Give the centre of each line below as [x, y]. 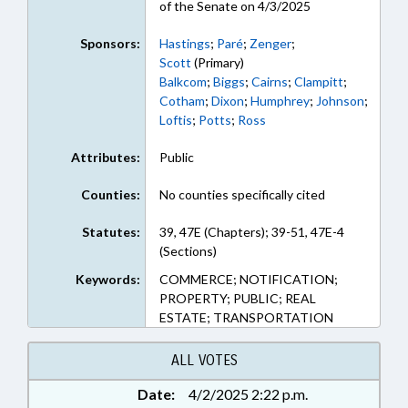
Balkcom [183, 82]
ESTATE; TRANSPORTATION [246, 317]
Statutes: [111, 232]
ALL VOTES [204, 360]
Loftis [175, 120]
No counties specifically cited [242, 194]
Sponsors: [110, 43]
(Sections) [188, 251]
